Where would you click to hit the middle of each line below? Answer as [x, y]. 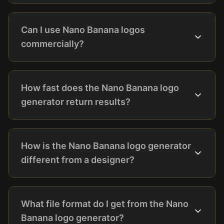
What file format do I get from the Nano [105, 204]
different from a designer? [78, 160]
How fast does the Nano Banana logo [100, 88]
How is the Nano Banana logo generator [106, 146]
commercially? [52, 44]
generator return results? [76, 102]
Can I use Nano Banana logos [83, 30]
